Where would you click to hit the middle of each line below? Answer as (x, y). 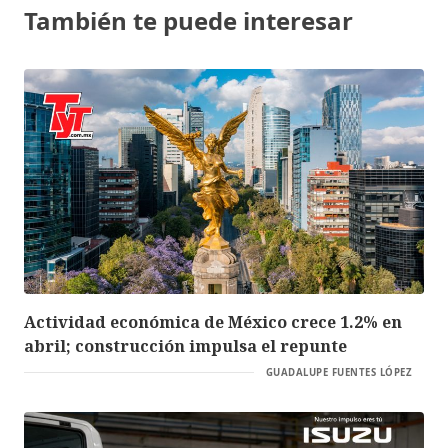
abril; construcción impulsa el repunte (185, 345)
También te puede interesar (188, 20)
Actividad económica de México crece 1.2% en (213, 321)
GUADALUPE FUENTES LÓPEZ (338, 372)
